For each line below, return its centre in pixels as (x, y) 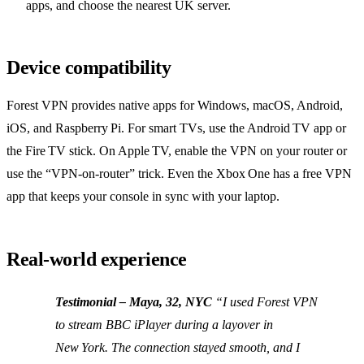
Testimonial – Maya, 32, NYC (134, 301)
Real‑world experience (97, 259)
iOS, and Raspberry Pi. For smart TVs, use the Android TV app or (176, 128)
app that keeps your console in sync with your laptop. (143, 196)
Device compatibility (89, 67)
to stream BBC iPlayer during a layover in (164, 324)
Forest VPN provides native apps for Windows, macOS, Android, (175, 105)
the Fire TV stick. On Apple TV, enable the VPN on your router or (177, 150)
